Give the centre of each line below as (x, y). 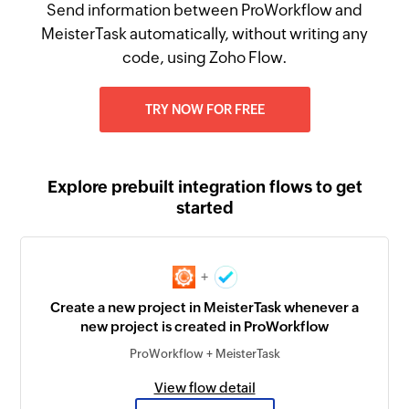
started (204, 208)
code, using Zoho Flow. (204, 58)
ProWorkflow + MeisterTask (204, 354)
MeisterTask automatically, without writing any (204, 34)
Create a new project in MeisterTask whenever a (204, 308)
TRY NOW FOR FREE (204, 110)
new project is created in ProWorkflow (204, 327)
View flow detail (204, 388)
